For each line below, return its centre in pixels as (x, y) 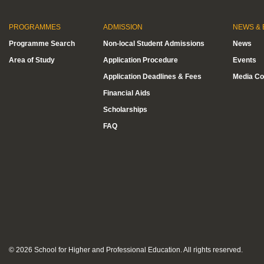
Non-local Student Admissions (154, 44)
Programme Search (42, 44)
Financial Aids (127, 93)
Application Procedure (141, 60)
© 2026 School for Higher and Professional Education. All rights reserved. (126, 250)
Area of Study (32, 60)
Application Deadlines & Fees (152, 77)
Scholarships (125, 110)
